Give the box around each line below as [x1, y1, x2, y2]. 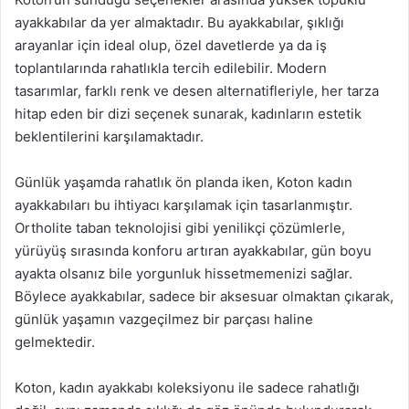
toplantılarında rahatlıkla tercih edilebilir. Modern [15, 59, 327, 77]
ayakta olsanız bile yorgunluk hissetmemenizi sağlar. [15, 265, 352, 282]
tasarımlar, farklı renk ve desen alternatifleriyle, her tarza [15, 82, 379, 100]
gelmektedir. [15, 333, 95, 351]
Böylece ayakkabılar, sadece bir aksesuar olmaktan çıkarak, [15, 288, 393, 305]
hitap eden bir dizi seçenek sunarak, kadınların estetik [15, 105, 362, 122]
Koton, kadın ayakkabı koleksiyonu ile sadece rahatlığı [15, 379, 360, 396]
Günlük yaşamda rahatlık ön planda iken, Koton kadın [15, 173, 352, 191]
